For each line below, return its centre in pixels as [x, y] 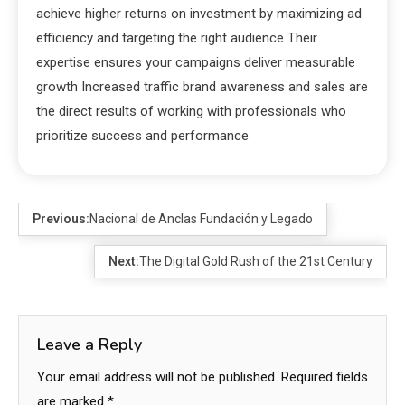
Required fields [325, 377]
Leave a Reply [89, 344]
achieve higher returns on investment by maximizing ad [199, 13]
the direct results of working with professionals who [191, 111]
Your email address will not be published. [157, 377]
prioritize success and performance [142, 135]
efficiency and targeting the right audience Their [177, 38]
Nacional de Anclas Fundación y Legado [201, 218]
